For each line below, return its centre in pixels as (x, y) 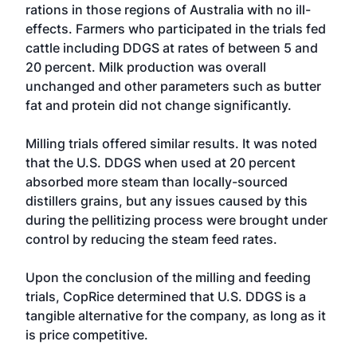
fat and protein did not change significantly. (159, 105)
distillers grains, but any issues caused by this (167, 201)
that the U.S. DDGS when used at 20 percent (161, 163)
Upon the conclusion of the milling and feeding (168, 277)
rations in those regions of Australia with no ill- (168, 10)
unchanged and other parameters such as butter (173, 86)
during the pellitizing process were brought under (177, 220)
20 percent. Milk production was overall (146, 67)
